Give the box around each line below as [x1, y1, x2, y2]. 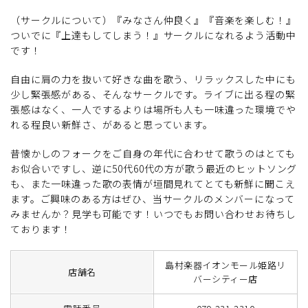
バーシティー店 [193, 272, 258, 286]
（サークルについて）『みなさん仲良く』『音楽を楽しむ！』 [10, 13, 296, 27]
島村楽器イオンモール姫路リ [165, 258, 286, 272]
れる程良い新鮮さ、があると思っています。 [10, 118, 213, 132]
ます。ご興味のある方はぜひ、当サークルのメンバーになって [10, 192, 295, 206]
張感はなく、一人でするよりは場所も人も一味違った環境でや [10, 102, 296, 117]
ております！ [10, 222, 72, 236]
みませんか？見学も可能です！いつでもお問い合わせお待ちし [10, 207, 296, 221]
